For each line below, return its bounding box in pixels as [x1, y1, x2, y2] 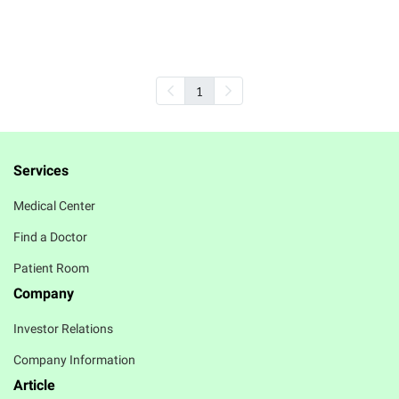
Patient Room [13, 261, 89, 275]
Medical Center [13, 199, 95, 213]
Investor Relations [13, 322, 113, 336]
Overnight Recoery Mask [118, 28, 281, 46]
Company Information [13, 353, 135, 367]
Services [13, 162, 69, 179]
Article [13, 377, 55, 394]
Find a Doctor [13, 230, 87, 244]
